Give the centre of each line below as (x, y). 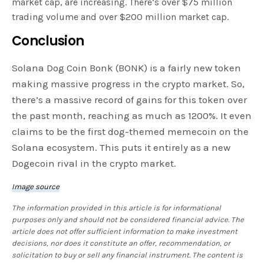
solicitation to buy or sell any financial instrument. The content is (128, 255)
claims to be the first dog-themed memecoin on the (131, 132)
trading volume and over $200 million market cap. (121, 17)
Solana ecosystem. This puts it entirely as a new (121, 148)
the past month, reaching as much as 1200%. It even (132, 116)
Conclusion (49, 41)
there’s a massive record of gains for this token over (130, 100)
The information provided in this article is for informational (117, 208)
